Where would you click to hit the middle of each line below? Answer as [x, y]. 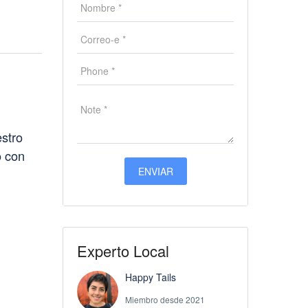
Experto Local [123, 251]
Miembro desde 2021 [165, 299]
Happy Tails [151, 277]
